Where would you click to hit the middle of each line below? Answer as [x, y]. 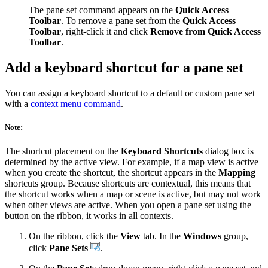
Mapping [237, 172]
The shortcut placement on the [63, 151]
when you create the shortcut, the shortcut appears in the [112, 172]
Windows [202, 236]
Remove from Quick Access [205, 32]
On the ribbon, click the [74, 236]
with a [18, 104]
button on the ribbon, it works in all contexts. [89, 215]
